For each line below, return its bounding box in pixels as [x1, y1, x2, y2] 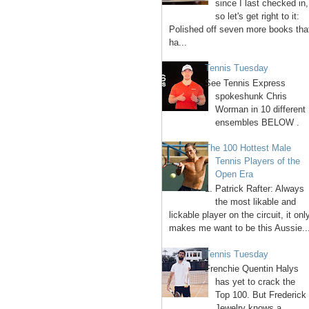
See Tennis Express [205, 77, 286, 88]
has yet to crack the [215, 277, 296, 288]
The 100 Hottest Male [205, 142, 292, 153]
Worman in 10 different [215, 103, 306, 114]
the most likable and [215, 197, 297, 208]
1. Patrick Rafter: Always [205, 183, 305, 195]
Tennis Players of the [215, 155, 301, 166]
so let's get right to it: [215, 10, 300, 21]
